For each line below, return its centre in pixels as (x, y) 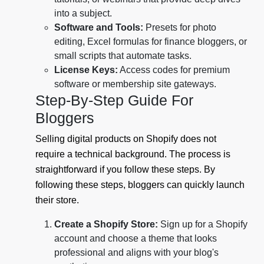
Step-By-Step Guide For (114, 100)
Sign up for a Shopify (203, 225)
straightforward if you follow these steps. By (125, 170)
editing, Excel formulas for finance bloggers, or (151, 42)
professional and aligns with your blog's (136, 253)
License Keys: (86, 70)
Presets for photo (180, 28)
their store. (57, 200)
